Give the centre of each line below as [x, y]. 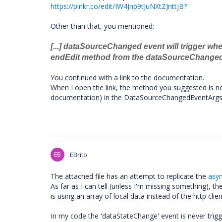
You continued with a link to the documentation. [127, 78]
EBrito [79, 155]
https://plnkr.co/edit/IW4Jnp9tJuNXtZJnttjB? [119, 6]
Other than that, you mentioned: [102, 26]
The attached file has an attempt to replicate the [129, 176]
